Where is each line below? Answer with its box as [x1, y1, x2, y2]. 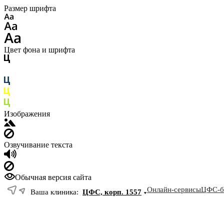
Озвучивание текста [4, 140, 72, 149]
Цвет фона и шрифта [4, 45, 75, 54]
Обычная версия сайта [15, 173, 91, 181]
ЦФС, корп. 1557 [82, 188, 141, 196]
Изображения [4, 109, 50, 118]
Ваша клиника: [30, 188, 80, 196]
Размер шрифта [4, 4, 56, 12]
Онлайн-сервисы [147, 185, 201, 193]
